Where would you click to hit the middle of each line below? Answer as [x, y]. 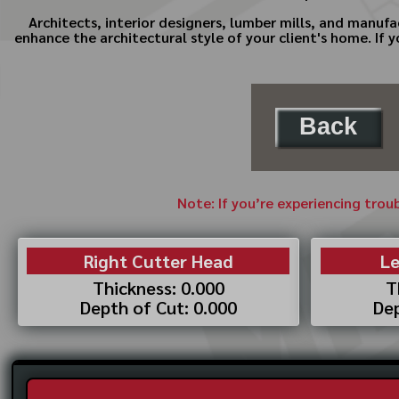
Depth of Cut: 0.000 [158, 306]
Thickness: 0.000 [158, 287]
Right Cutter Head [158, 260]
